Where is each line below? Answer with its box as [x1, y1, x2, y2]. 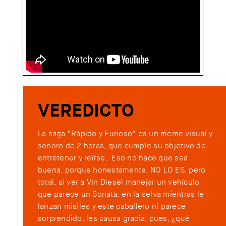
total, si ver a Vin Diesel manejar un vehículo [37, 177, 200, 188]
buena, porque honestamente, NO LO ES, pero [37, 165, 206, 176]
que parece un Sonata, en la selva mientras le [37, 189, 204, 200]
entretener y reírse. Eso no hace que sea [37, 153, 188, 163]
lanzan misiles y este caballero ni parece [37, 201, 186, 212]
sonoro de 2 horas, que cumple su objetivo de [37, 141, 206, 151]
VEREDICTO [37, 99, 134, 123]
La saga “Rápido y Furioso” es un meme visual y [37, 129, 213, 139]
